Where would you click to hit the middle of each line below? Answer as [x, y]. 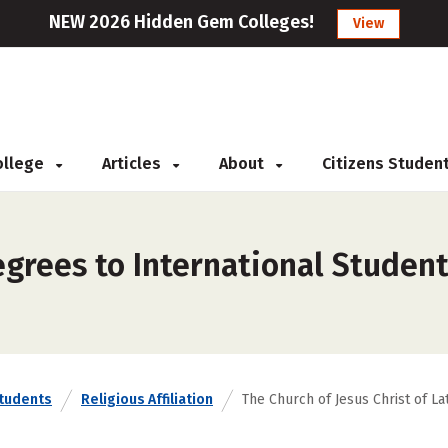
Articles [133, 163]
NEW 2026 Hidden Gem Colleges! [181, 22]
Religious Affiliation [147, 399]
